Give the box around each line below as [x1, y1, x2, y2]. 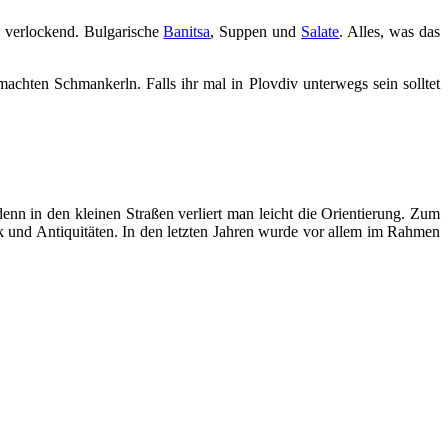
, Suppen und [210, 22, 302, 40]
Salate [301, 22, 340, 40]
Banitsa [163, 22, 211, 40]
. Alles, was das [339, 22, 441, 40]
